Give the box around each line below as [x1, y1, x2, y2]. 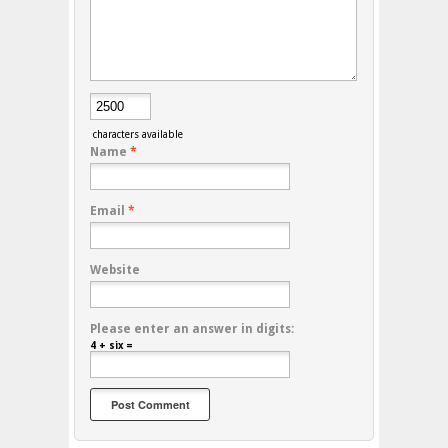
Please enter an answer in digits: [90, 322, 294, 337]
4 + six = [90, 340, 133, 352]
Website [90, 263, 140, 278]
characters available [90, 129, 183, 141]
